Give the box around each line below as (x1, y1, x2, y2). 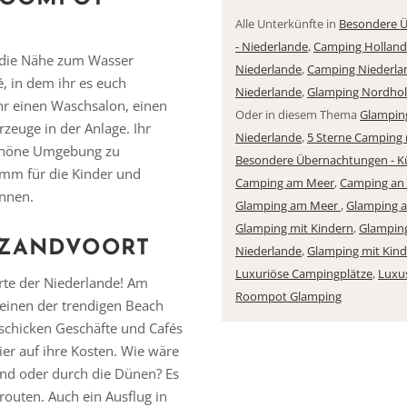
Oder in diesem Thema (235, 106, 360, 123)
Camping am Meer (235, 174, 334, 191)
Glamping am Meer (235, 197, 341, 213)
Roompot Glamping (235, 288, 342, 304)
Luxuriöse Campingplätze (235, 265, 372, 282)
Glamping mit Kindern (235, 220, 353, 236)
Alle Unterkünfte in (235, 15, 339, 32)
